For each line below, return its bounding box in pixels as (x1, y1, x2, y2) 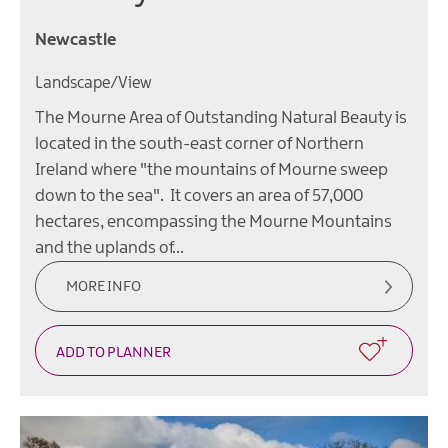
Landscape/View (35, 75, 152, 93)
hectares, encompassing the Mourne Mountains (35, 213, 392, 232)
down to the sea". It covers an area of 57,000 (35, 187, 363, 206)
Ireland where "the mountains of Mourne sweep (35, 161, 388, 180)
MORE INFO (66, 279, 141, 296)
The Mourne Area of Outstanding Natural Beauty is (35, 109, 407, 128)
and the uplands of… (35, 239, 184, 258)
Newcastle (35, 31, 116, 50)
